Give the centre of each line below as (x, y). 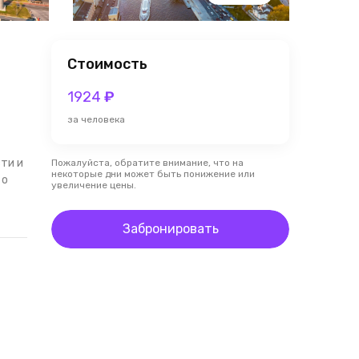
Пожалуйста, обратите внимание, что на (147, 163)
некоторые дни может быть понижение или (153, 174)
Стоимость (107, 64)
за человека (96, 119)
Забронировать (170, 229)
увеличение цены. (94, 185)
